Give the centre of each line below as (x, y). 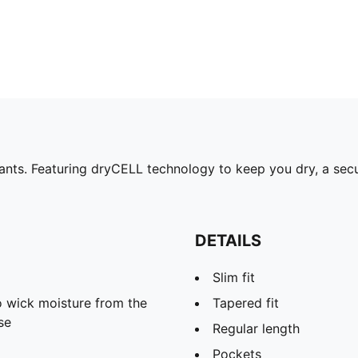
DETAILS (228, 240)
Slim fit (234, 277)
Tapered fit (246, 302)
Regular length (256, 328)
